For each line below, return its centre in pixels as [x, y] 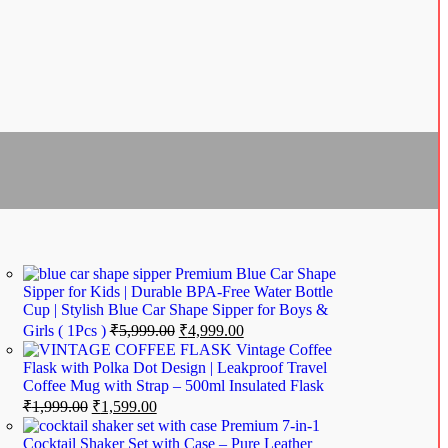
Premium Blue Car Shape [255, 274]
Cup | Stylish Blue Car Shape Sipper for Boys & [175, 310]
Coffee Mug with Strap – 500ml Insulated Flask [173, 386]
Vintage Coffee [283, 350]
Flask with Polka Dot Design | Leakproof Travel [174, 368]
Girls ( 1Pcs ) [66, 331]
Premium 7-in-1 [270, 426]
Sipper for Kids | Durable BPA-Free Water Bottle [177, 292]
